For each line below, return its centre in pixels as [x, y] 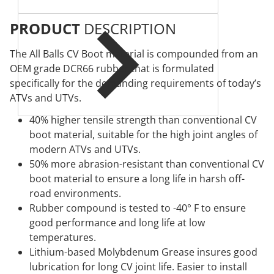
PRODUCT [47, 28]
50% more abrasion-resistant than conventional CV [147, 164]
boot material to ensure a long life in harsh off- [137, 179]
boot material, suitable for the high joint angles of [143, 135]
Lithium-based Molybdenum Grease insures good [143, 252]
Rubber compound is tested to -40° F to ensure [138, 208]
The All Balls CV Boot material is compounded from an [134, 54]
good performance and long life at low [117, 223]
